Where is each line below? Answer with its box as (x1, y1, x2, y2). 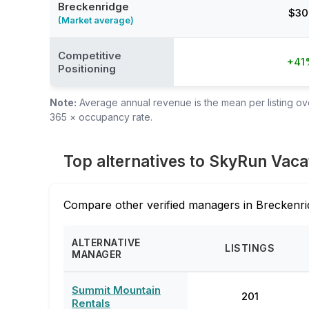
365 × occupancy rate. (50, 111, 152, 123)
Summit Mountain (72, 283, 161, 297)
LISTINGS (225, 242, 275, 254)
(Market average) (58, 15, 134, 26)
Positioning (58, 62, 116, 75)
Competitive (58, 49, 121, 62)
